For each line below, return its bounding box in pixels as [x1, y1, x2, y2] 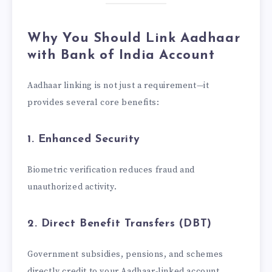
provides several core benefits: [27, 97, 160, 108]
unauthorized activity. [27, 181, 117, 192]
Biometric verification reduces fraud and [27, 164, 195, 175]
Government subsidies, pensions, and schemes [27, 248, 223, 260]
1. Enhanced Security [27, 134, 140, 146]
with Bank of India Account [27, 49, 215, 63]
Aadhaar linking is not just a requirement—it [27, 80, 209, 91]
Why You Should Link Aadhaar [27, 32, 240, 46]
